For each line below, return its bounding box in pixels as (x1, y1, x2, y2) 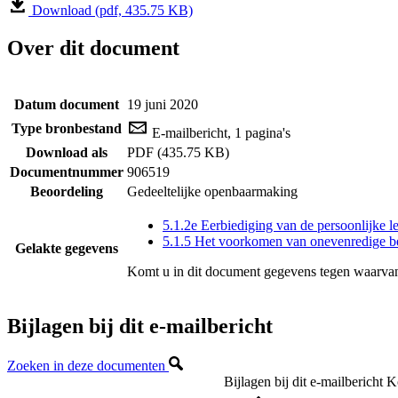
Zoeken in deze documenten (7, 357, 169, 373)
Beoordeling (30, 183, 103, 199)
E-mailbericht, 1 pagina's (148, 124, 291, 140)
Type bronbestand (12, 120, 122, 136)
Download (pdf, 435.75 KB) (28, 2, 193, 18)
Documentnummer (10, 163, 123, 179)
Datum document (14, 96, 119, 112)
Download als (26, 144, 107, 160)
